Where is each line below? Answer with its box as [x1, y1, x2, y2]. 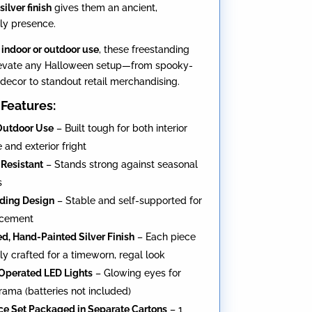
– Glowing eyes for [93, 267, 182, 279]
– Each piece [134, 231, 196, 243]
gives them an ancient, [52, 2, 158, 14]
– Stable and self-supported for [54, 195, 203, 207]
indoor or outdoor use [1, 44, 100, 56]
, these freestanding [99, 44, 190, 56]
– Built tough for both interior [54, 123, 188, 134]
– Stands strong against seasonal [43, 159, 198, 171]
